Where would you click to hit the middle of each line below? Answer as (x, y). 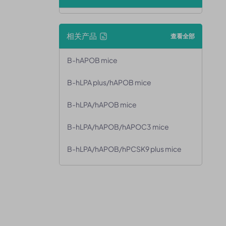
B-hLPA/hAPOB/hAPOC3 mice (118, 127)
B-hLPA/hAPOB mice (102, 104)
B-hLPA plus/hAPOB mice (109, 82)
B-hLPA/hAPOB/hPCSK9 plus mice (124, 149)
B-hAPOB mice (92, 60)
